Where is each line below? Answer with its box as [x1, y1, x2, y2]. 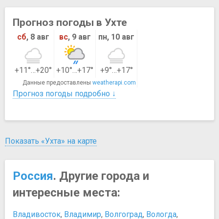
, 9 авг [67, 32, 91, 42]
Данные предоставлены [22, 79, 92, 86]
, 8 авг [26, 32, 49, 42]
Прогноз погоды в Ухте [13, 16, 127, 28]
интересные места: [13, 185, 120, 199]
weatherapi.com [92, 79, 136, 86]
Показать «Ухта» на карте [5, 136, 97, 146]
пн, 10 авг [98, 32, 134, 42]
